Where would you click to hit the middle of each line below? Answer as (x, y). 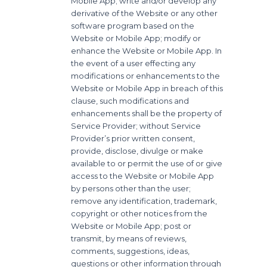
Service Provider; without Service (136, 125)
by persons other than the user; (131, 188)
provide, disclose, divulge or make (137, 150)
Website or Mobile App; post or (131, 226)
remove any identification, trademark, (144, 201)
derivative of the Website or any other (145, 13)
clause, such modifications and (130, 100)
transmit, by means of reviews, (129, 238)
